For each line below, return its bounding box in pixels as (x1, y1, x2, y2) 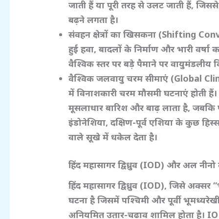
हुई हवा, (68, 43, 99, 55)
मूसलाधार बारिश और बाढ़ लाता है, (68, 101, 193, 113)
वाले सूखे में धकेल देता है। (68, 131, 158, 143)
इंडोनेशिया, (68, 116, 111, 128)
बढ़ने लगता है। (68, 13, 119, 25)
